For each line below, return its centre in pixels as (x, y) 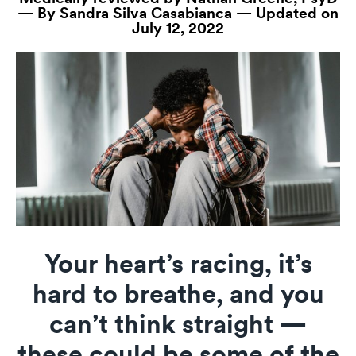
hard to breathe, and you (178, 294)
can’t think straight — (178, 324)
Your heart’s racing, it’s (178, 264)
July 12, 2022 (178, 29)
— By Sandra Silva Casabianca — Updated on (178, 14)
